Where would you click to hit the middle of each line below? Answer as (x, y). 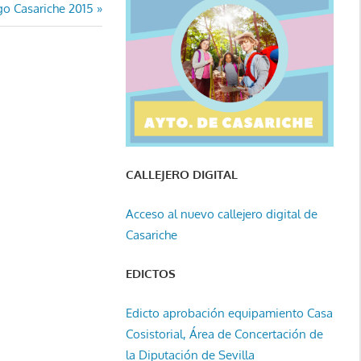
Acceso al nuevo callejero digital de (221, 214)
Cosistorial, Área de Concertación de (224, 334)
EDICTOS (150, 274)
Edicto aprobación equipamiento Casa (229, 313)
